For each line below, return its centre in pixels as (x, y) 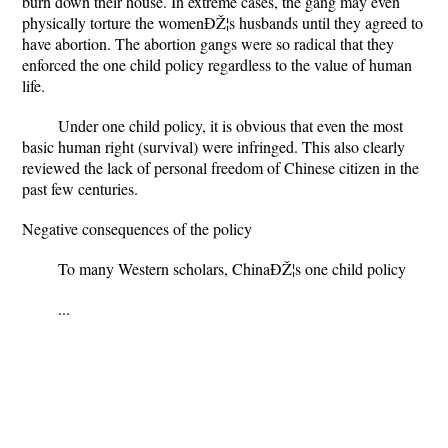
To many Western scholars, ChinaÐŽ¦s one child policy (232, 268)
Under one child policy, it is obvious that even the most (230, 125)
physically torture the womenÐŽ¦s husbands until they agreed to (222, 22)
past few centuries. (80, 188)
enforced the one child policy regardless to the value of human (217, 64)
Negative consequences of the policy (137, 228)
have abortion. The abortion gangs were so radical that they (208, 43)
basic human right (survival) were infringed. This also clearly (213, 146)
